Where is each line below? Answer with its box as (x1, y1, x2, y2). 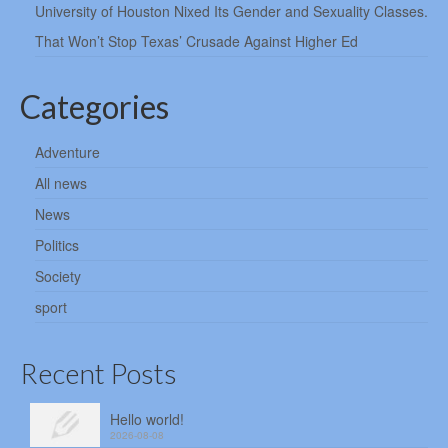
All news (35, 173, 87, 194)
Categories (20, 87, 169, 127)
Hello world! (110, 409, 184, 430)
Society (35, 266, 81, 287)
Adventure (35, 142, 100, 163)
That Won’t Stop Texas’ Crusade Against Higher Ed (35, 31, 362, 52)
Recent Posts (20, 356, 177, 391)
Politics (35, 235, 79, 256)
